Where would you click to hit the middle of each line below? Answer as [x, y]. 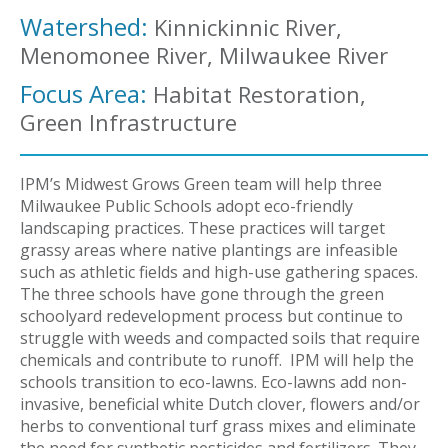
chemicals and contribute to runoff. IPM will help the [217, 360]
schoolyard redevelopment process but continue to [211, 316]
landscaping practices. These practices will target [202, 228]
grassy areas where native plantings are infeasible [209, 250]
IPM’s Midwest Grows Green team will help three [201, 184]
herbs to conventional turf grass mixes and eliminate [218, 426]
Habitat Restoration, [256, 94]
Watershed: [84, 26]
